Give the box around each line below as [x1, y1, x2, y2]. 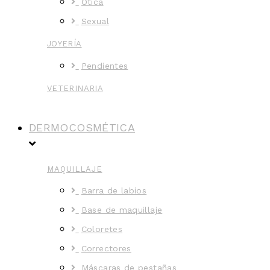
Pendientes [81, 60, 128, 71]
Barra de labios [81, 185, 147, 195]
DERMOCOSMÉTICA [29, 121, 136, 134]
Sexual [81, 16, 109, 26]
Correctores [81, 243, 131, 253]
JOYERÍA [47, 39, 82, 48]
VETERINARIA [47, 83, 103, 93]
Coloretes [81, 224, 122, 234]
